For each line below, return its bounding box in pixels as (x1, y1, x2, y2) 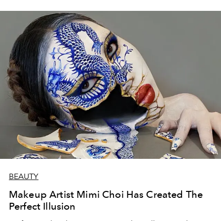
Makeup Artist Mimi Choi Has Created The (9, 188, 203, 201)
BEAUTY (9, 172, 38, 182)
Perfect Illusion (9, 200, 76, 213)
